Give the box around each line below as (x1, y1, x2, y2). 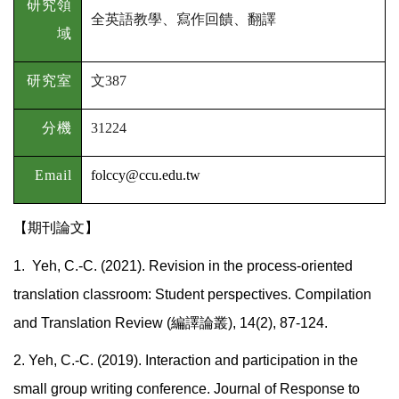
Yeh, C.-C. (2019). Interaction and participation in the (28, 353, 358, 369)
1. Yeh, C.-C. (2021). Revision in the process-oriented (13, 258, 353, 274)
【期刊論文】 (13, 217, 99, 238)
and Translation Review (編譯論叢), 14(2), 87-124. (13, 315, 328, 331)
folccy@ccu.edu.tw (91, 167, 200, 183)
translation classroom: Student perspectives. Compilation (13, 287, 371, 303)
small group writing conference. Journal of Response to (13, 381, 360, 397)
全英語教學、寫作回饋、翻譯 (91, 12, 276, 28)
